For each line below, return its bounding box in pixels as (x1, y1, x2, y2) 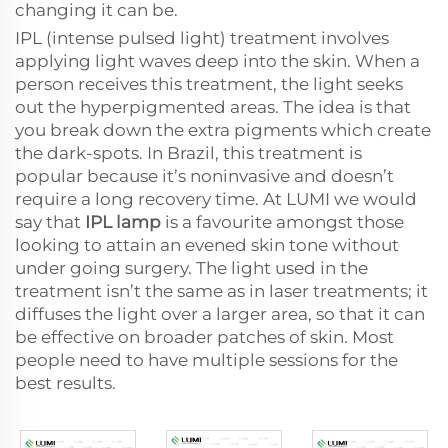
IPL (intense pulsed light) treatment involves (15, 28, 389, 48)
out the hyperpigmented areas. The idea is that (15, 97, 411, 117)
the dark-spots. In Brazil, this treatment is (15, 143, 362, 163)
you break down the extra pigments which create (15, 120, 431, 140)
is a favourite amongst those (161, 212, 404, 232)
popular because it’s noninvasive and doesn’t (15, 166, 394, 186)
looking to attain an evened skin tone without (15, 235, 399, 255)
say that (15, 212, 85, 232)
